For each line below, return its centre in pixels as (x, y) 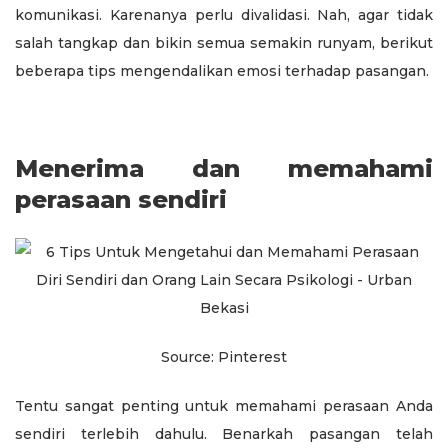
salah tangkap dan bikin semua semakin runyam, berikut (224, 42)
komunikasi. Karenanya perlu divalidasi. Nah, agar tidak (224, 14)
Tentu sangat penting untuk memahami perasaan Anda (224, 405)
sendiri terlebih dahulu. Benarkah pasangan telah (224, 433)
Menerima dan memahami (224, 168)
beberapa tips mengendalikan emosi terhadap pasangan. (224, 70)
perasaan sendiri (121, 199)
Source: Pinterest (224, 356)
